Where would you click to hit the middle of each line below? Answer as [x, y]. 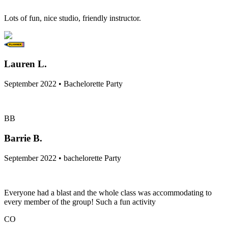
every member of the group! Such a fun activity [80, 202]
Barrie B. [23, 138]
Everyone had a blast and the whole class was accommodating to [108, 192]
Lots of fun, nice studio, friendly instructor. [73, 18]
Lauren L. [25, 64]
